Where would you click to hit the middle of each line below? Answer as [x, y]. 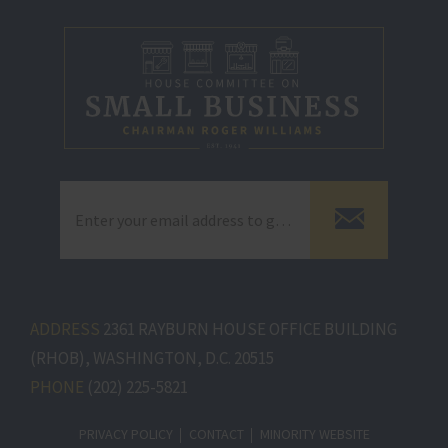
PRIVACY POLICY [125, 434]
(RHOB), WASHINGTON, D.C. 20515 [152, 358]
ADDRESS [65, 329]
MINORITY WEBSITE [314, 434]
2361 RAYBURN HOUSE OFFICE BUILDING [250, 329]
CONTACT [216, 434]
